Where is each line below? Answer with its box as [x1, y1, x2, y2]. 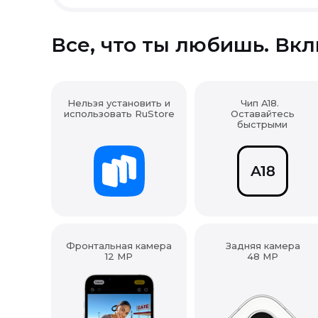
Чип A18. [240, 97, 285, 109]
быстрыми [237, 119, 287, 130]
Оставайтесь [230, 108, 295, 119]
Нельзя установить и [67, 97, 170, 109]
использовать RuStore [63, 108, 175, 119]
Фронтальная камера [66, 240, 172, 251]
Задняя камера [225, 240, 300, 251]
